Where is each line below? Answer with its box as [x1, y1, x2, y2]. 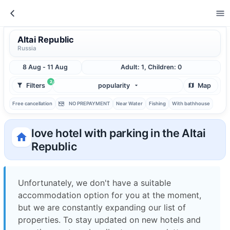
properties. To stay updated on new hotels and [18, 214, 201, 225]
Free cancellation [12, 101, 52, 106]
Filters [26, 81, 46, 89]
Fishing [148, 101, 166, 106]
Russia [17, 45, 36, 52]
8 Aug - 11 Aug [23, 63, 68, 71]
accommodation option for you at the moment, [18, 189, 201, 200]
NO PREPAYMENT [68, 101, 110, 106]
